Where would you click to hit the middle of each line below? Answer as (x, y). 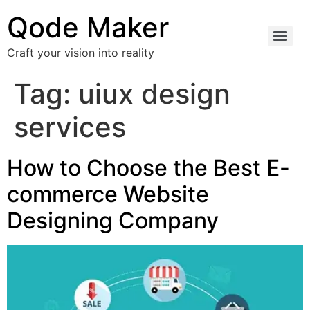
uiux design (154, 94)
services (70, 127)
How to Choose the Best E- (148, 168)
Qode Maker (88, 27)
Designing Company (113, 220)
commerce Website (108, 194)
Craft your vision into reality (81, 53)
